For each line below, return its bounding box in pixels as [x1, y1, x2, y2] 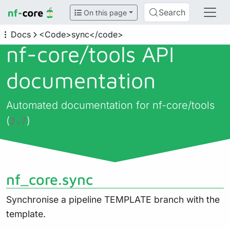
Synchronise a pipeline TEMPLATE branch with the [6, 194, 220, 205]
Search [159, 7, 185, 17]
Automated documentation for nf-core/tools [6, 99, 215, 111]
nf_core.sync [6, 170, 93, 188]
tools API [88, 41, 174, 67]
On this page [82, 8, 127, 17]
